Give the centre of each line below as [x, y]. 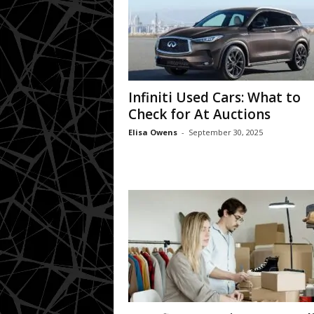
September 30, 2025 [225, 132]
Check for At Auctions [199, 114]
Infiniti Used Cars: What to [214, 97]
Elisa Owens [152, 132]
